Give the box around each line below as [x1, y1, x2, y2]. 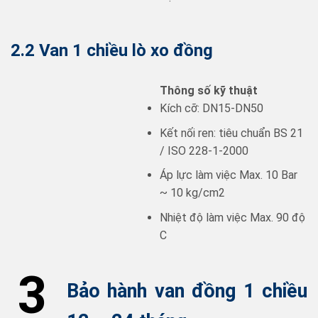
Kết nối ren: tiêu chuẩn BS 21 [160, 126, 303, 140]
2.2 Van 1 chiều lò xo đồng [11, 40, 213, 61]
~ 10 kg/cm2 [160, 186, 225, 200]
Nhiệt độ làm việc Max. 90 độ [160, 211, 305, 225]
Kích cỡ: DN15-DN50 [160, 102, 263, 116]
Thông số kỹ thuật [160, 84, 258, 98]
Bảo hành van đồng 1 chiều [67, 279, 307, 302]
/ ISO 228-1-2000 [160, 143, 248, 158]
